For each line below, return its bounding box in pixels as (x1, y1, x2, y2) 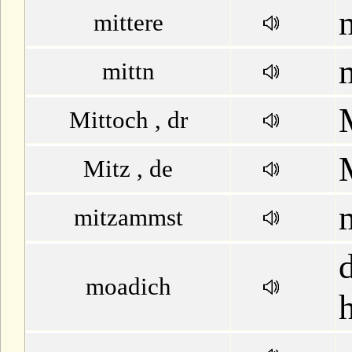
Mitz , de (83, 155, 173, 182)
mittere (93, 9, 163, 36)
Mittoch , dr (68, 106, 188, 134)
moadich (85, 273, 171, 300)
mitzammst (73, 203, 183, 231)
